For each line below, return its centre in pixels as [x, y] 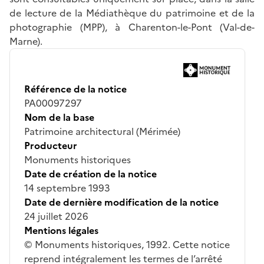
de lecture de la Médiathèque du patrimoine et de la [132, 13]
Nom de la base [59, 117]
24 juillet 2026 [56, 216]
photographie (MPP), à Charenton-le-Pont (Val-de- [132, 27]
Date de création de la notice [90, 174]
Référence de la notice [75, 89]
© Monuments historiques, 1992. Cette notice [127, 244]
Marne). [26, 41]
